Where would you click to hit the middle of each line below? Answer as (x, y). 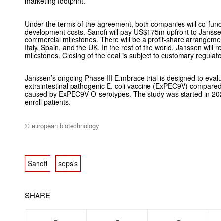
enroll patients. (48, 102)
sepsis (68, 164)
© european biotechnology (62, 126)
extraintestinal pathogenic (66, 86)
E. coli (116, 86)
